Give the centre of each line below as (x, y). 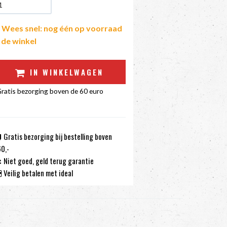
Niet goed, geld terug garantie (48, 161)
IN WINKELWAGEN (65, 72)
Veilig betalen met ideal (37, 173)
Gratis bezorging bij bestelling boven (57, 136)
